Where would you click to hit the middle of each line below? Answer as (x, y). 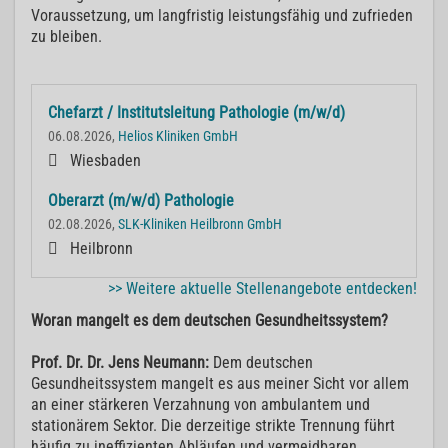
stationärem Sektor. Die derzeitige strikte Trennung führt (213, 426)
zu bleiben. (66, 37)
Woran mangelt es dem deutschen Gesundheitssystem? (209, 321)
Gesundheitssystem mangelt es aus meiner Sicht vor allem (220, 384)
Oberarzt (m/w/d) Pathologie (141, 201)
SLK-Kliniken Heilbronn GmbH (200, 225)
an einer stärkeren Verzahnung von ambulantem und (200, 405)
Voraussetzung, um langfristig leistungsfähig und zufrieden (222, 16)
